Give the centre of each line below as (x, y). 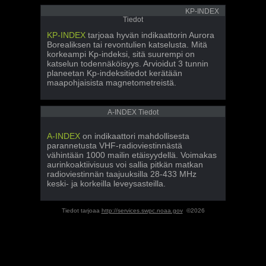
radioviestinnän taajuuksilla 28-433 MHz (122, 174)
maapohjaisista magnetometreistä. (112, 83)
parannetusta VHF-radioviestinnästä (115, 145)
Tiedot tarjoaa (81, 210)
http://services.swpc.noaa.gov (142, 210)
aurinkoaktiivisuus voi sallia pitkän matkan (125, 164)
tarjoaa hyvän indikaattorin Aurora (150, 35)
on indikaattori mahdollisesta (135, 136)
